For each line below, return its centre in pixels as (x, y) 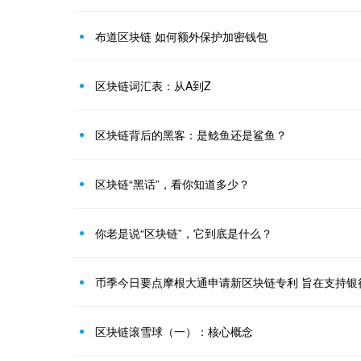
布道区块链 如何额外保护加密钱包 (181, 36)
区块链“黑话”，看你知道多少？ (172, 183)
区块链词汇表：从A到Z (153, 85)
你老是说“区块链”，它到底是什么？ (184, 232)
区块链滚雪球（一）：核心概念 (174, 331)
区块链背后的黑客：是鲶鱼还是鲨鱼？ (191, 134)
